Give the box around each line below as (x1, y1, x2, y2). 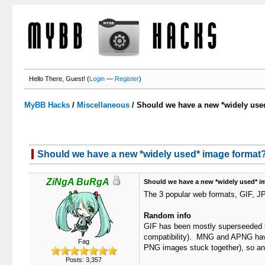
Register (115, 75, 140, 82)
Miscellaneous (77, 101, 130, 109)
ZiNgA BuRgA (46, 177, 109, 187)
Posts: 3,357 (66, 256, 102, 263)
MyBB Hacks (24, 101, 70, 109)
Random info (143, 211, 191, 220)
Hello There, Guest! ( (29, 75, 90, 82)
